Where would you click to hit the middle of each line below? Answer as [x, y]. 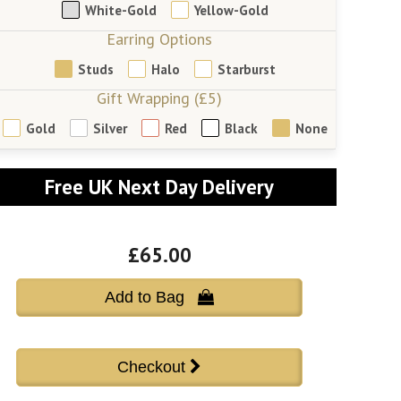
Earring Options [159, 39]
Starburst [246, 69]
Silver [110, 128]
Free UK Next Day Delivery [159, 187]
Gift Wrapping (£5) [159, 98]
